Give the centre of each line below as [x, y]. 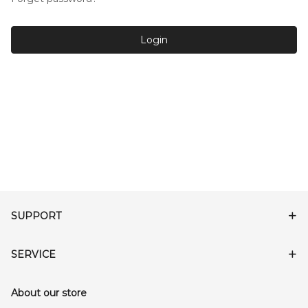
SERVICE [33, 254]
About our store [49, 293]
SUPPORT [36, 216]
